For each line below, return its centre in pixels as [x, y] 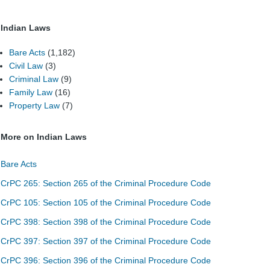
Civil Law [26, 65]
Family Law [31, 92]
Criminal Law [34, 79]
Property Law [34, 105]
